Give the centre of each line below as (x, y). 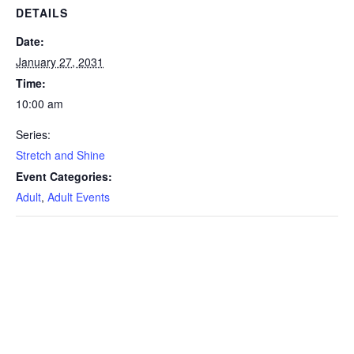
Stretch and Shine (60, 155)
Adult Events (79, 197)
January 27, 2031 (60, 62)
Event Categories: (64, 176)
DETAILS (42, 13)
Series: (33, 134)
